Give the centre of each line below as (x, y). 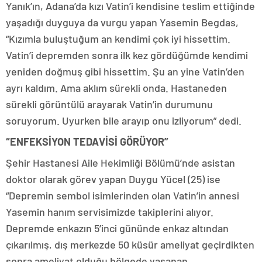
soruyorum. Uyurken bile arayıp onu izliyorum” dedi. (124, 120)
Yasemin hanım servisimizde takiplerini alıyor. (110, 212)
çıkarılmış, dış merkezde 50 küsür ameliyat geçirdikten (130, 244)
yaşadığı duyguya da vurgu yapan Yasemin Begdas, (122, 22)
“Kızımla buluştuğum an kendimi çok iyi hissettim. (118, 39)
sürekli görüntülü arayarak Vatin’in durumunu (109, 104)
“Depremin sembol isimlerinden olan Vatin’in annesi (123, 195)
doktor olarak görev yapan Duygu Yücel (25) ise (113, 179)
